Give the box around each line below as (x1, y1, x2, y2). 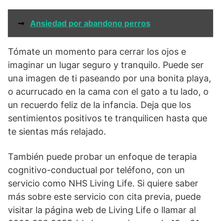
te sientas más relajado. (8, 126, 106, 137)
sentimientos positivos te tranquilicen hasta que (8, 113, 207, 123)
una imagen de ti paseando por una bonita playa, (8, 73, 211, 83)
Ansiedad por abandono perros (30, 18, 150, 28)
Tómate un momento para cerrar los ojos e (8, 46, 186, 57)
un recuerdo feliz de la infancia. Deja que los (8, 100, 191, 110)
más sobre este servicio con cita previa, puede (8, 191, 201, 202)
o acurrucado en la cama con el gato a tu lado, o (8, 86, 209, 97)
